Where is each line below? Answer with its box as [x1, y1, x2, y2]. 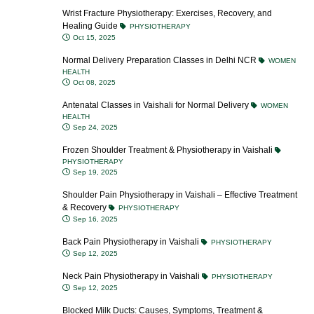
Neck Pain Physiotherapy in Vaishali [62, 271, 202, 281]
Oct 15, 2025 [71, 34, 116, 41]
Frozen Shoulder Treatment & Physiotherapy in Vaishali [62, 145, 275, 155]
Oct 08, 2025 [71, 78, 116, 86]
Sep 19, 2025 [71, 168, 118, 176]
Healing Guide [62, 21, 120, 31]
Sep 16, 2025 [71, 215, 118, 223]
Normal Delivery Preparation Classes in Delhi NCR [62, 55, 259, 65]
